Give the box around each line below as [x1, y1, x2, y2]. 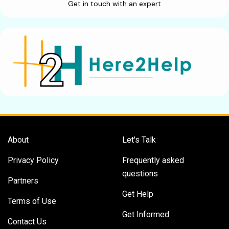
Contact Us [8, 217, 47, 227]
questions [122, 169, 158, 179]
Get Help [122, 189, 153, 199]
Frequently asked [122, 155, 184, 166]
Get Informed [122, 210, 169, 220]
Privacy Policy [8, 155, 59, 166]
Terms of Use [8, 196, 56, 207]
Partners [8, 176, 38, 186]
